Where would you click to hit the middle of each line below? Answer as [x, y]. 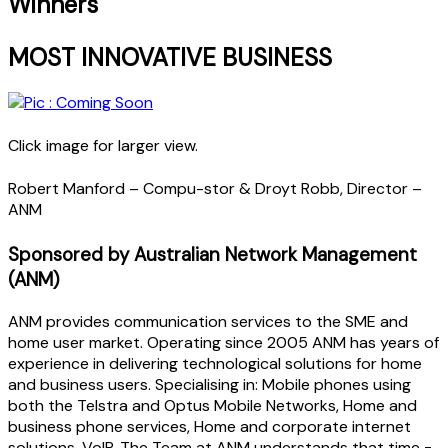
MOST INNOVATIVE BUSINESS [170, 57]
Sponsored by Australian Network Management [212, 255]
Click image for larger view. [103, 146]
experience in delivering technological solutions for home [215, 364]
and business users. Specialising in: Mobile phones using [209, 385]
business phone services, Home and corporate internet [209, 427]
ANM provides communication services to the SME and [208, 322]
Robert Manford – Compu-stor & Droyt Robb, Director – [215, 189]
